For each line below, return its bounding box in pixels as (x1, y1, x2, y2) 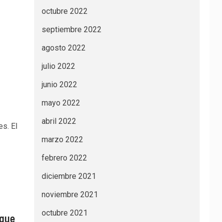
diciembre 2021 (41, 171, 96, 181)
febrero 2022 (41, 153, 87, 163)
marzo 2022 (41, 135, 83, 144)
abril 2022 (41, 116, 76, 126)
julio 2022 (41, 61, 75, 71)
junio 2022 (41, 80, 77, 89)
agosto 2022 (41, 43, 86, 53)
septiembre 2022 (41, 25, 102, 34)
